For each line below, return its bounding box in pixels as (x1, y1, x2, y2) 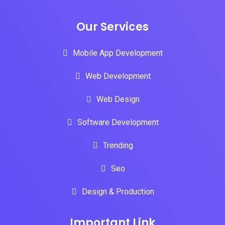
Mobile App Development (73, 48, 163, 58)
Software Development (77, 118, 159, 127)
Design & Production (81, 187, 154, 196)
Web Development (85, 71, 151, 81)
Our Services (76, 19, 149, 35)
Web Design (96, 94, 140, 104)
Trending (102, 141, 133, 150)
